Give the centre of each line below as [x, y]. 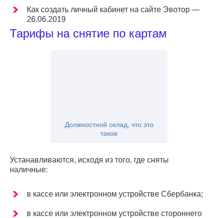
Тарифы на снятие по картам [88, 34]
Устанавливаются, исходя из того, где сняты [89, 160]
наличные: [29, 170]
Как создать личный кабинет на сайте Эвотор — [113, 10]
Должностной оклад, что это [109, 125]
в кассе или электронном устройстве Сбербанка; [115, 194]
